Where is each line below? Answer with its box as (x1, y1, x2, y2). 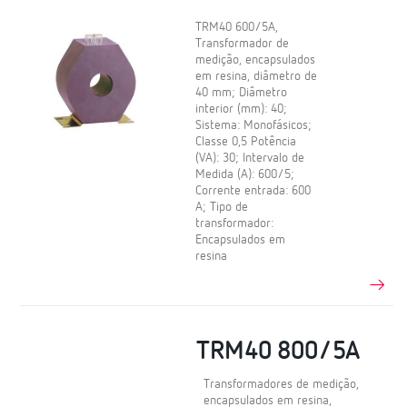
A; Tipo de (195, 201, 249, 214)
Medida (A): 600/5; (195, 168, 295, 182)
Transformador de (195, 37, 290, 51)
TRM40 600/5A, (195, 21, 279, 35)
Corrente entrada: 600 (195, 184, 312, 198)
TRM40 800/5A (196, 338, 361, 364)
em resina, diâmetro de (195, 70, 318, 84)
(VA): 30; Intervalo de (195, 152, 305, 165)
